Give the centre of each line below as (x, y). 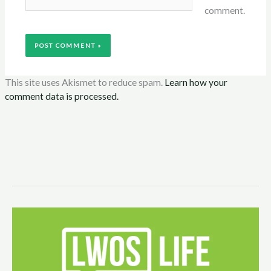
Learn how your (196, 83)
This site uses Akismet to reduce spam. (85, 83)
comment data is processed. (62, 96)
